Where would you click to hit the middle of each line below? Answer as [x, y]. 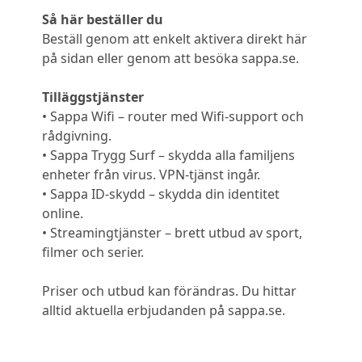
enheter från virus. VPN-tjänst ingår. [151, 174]
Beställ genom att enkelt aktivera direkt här [175, 38]
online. [63, 213]
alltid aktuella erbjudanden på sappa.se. [164, 310]
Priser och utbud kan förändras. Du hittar [169, 290]
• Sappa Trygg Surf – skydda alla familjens [168, 155]
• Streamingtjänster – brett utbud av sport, [172, 232]
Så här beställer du [103, 19]
